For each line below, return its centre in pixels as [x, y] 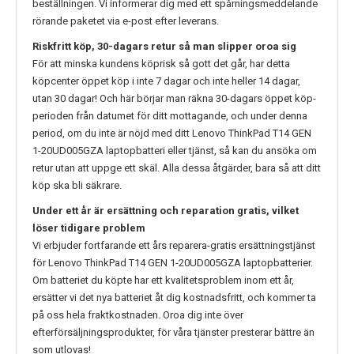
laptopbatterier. [278, 263]
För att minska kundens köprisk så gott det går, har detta [161, 64]
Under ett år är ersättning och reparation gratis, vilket [166, 211]
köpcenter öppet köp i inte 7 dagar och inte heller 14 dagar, [166, 81]
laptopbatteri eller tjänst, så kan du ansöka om [210, 151]
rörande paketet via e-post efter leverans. [126, 21]
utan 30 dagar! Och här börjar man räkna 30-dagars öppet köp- [174, 99]
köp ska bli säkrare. [77, 186]
